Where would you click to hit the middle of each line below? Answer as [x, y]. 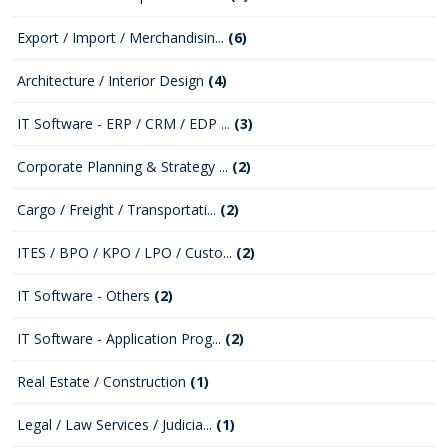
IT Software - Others [85, 295]
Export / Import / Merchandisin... [122, 37]
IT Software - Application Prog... [121, 338]
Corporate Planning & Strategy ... [124, 166]
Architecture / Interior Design [112, 80]
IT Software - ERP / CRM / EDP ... [125, 123]
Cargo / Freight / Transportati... [118, 209]
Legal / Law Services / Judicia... [116, 424]
